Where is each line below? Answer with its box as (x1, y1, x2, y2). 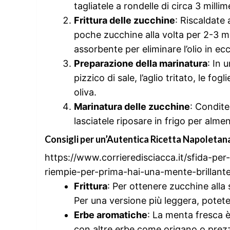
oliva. (74, 86, 97, 98)
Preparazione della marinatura (74, 57, 207, 69)
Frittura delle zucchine (74, 14, 175, 26)
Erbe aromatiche (74, 209, 147, 220)
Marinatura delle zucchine (74, 101, 190, 112)
